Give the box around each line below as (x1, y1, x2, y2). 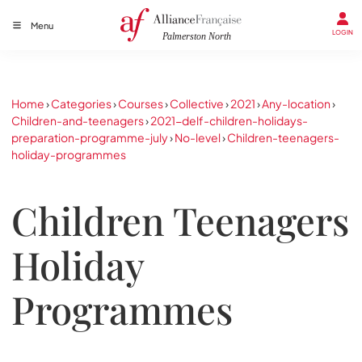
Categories (51, 96, 112, 111)
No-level (175, 130, 221, 145)
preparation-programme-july (11, 130, 168, 145)
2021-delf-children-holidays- (150, 113, 308, 128)
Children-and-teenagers (11, 113, 144, 128)
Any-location (262, 96, 330, 111)
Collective (170, 96, 224, 111)
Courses (118, 96, 163, 111)
